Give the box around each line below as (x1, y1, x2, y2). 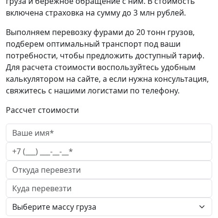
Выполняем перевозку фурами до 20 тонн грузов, (6, 26, 195, 37)
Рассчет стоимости (6, 104, 79, 115)
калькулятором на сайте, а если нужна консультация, (6, 73, 209, 84)
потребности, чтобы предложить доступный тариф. (6, 50, 204, 61)
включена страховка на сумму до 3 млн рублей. (6, 7, 186, 18)
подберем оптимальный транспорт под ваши (6, 38, 181, 49)
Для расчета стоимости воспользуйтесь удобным (6, 61, 196, 73)
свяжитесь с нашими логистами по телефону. (6, 85, 180, 96)
